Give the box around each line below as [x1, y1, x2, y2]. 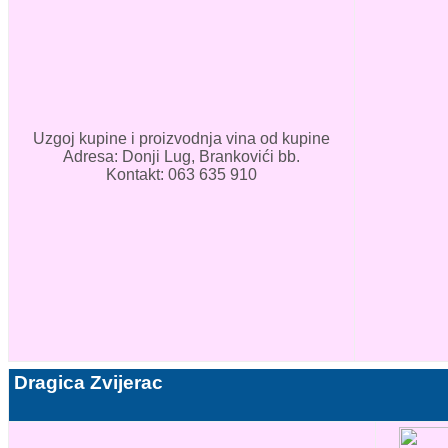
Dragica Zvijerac [14, 372, 163, 394]
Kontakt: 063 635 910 [106, 166, 257, 184]
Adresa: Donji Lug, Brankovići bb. [63, 148, 300, 166]
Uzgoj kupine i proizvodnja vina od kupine [33, 130, 330, 148]
